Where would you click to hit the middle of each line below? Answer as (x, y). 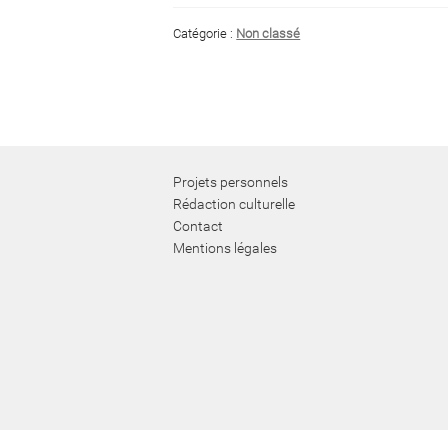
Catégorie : (205, 33)
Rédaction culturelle (234, 203)
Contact (198, 225)
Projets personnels (231, 181)
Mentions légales (225, 247)
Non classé (268, 33)
